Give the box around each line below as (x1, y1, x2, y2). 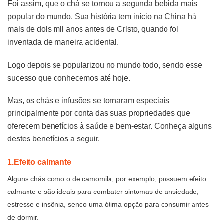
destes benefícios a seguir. (7, 135, 100, 143)
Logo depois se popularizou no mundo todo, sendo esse (7, 60, 202, 69)
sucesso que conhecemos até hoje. (7, 73, 132, 82)
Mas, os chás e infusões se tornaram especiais (7, 96, 169, 105)
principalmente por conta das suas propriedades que (7, 109, 190, 118)
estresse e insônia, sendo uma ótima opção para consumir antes (7, 200, 209, 209)
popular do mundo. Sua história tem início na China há (7, 12, 196, 21)
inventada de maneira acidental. (7, 37, 119, 46)
